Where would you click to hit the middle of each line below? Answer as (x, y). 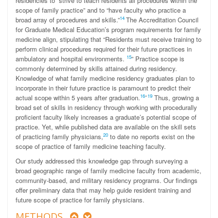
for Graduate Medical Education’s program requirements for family (108, 29)
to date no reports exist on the (151, 136)
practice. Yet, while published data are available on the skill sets (106, 127)
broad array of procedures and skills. (67, 20)
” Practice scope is (158, 59)
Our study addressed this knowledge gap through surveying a (102, 161)
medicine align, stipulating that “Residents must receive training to (109, 39)
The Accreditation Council (162, 20)
